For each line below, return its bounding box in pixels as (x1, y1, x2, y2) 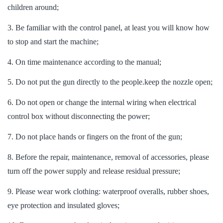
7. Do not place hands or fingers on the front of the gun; (7, 132, 182, 141)
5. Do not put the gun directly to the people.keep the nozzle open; (7, 78, 213, 87)
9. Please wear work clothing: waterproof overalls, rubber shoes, (7, 187, 209, 196)
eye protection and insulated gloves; (7, 201, 119, 210)
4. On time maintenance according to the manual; (7, 57, 161, 66)
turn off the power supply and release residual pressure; (7, 166, 180, 175)
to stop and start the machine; (7, 37, 99, 46)
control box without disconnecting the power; (7, 112, 150, 121)
